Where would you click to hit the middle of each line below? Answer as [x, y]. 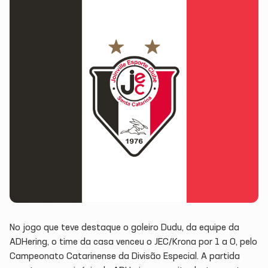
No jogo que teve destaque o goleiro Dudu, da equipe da [124, 228]
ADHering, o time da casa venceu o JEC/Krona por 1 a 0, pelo [133, 242]
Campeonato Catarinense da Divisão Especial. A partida [125, 256]
